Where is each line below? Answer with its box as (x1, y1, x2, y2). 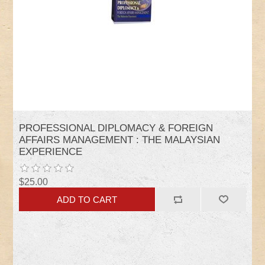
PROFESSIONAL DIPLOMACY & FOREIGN (19, 122, 214, 134)
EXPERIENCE (19, 146, 83, 158)
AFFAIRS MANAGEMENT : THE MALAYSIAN (19, 134, 221, 146)
